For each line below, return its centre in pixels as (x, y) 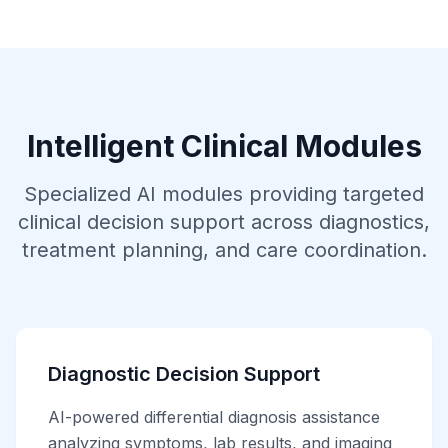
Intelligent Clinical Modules (224, 146)
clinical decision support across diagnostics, (224, 222)
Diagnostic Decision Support (184, 374)
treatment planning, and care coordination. (224, 250)
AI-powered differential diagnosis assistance (214, 417)
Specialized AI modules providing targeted (224, 194)
